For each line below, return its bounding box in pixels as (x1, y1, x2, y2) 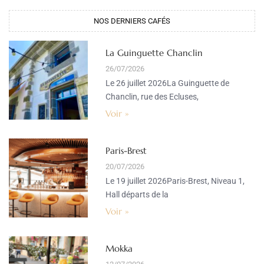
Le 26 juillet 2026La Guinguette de (105, 78, 229, 88)
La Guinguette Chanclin (105, 47, 203, 59)
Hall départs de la (105, 190, 169, 200)
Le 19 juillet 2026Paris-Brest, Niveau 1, (105, 176, 245, 186)
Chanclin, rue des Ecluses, (105, 92, 199, 102)
